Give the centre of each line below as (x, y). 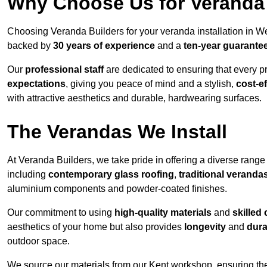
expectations (36, 84)
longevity (205, 227)
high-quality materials (163, 213)
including (28, 175)
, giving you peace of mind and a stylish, (151, 84)
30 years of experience (104, 46)
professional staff (64, 70)
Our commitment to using (61, 213)
